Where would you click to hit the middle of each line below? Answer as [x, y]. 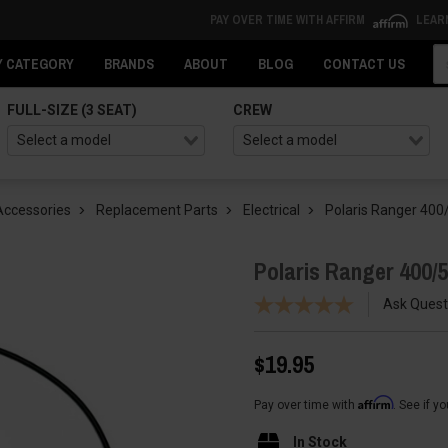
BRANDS [129, 64]
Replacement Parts [157, 210]
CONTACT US [364, 64]
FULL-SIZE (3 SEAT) [72, 110]
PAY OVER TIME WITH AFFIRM [288, 20]
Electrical [271, 210]
